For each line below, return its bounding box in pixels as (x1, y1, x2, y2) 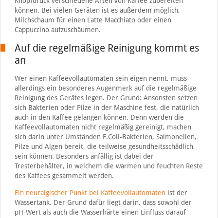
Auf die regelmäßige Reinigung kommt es (14, 41, 199, 54)
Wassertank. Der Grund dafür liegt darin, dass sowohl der (14, 198, 192, 206)
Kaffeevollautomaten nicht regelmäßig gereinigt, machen (14, 123, 191, 131)
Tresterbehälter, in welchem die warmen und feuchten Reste (14, 162, 203, 170)
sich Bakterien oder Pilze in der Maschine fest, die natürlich (14, 103, 199, 111)
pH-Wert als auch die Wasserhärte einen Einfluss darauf (14, 208, 186, 216)
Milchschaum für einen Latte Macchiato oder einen (14, 16, 171, 24)
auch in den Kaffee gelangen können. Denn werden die (14, 113, 184, 121)
